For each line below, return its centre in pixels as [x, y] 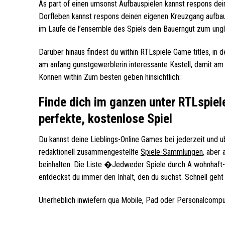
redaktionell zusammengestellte [90, 152]
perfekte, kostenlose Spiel [105, 118]
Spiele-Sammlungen [172, 152]
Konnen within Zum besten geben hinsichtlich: [110, 77]
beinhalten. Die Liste [71, 165]
